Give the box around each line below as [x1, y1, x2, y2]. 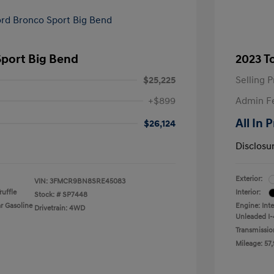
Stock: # [34, 190, 61, 199]
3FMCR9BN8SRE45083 [50, 177, 125, 186]
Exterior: [235, 174, 262, 183]
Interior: [235, 188, 261, 197]
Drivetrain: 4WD [34, 204, 85, 213]
